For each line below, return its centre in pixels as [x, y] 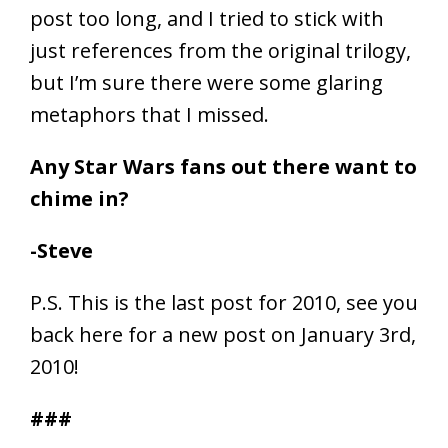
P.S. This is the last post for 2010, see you [224, 303]
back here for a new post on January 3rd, [223, 335]
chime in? [79, 199]
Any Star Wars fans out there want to [223, 167]
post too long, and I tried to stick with [207, 19]
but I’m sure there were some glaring [206, 83]
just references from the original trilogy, [220, 51]
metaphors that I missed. [149, 115]
